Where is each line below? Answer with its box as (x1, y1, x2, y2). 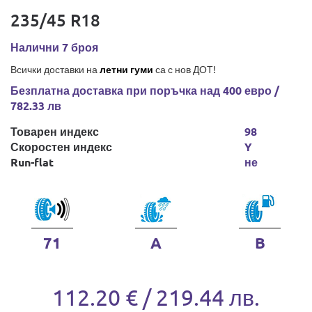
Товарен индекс (10, 124, 99, 139)
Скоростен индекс (10, 139, 112, 154)
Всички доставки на (10, 63, 100, 75)
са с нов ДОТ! (153, 63, 216, 75)
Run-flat (10, 155, 54, 169)
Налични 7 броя (10, 40, 98, 54)
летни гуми (100, 63, 153, 75)
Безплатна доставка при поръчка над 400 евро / (10, 83, 279, 97)
